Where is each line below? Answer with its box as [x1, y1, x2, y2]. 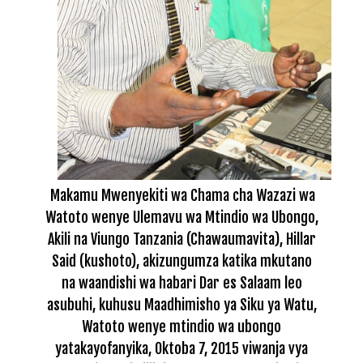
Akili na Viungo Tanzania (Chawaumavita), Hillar [47, 229, 316, 248]
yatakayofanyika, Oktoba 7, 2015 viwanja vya [55, 339, 308, 357]
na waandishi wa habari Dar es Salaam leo [61, 273, 302, 292]
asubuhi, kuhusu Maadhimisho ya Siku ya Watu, [46, 295, 317, 314]
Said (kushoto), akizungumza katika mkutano [51, 251, 312, 270]
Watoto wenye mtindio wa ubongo [82, 317, 281, 335]
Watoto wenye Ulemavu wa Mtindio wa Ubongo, [45, 207, 318, 226]
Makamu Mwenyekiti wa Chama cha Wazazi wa [50, 186, 315, 204]
